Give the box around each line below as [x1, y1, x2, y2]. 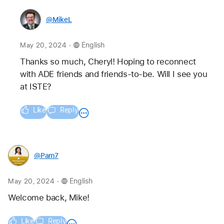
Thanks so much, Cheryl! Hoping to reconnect [20, 56, 198, 67]
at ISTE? [20, 81, 54, 92]
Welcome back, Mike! [8, 192, 89, 203]
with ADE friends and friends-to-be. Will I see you [20, 69, 209, 79]
